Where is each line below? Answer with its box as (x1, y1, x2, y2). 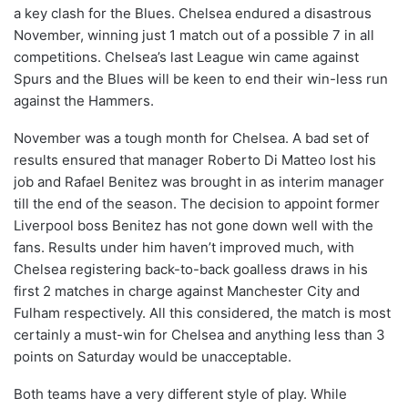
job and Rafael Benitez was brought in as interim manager (14, 173, 384, 191)
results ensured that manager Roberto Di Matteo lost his (14, 151, 376, 169)
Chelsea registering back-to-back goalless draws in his (14, 260, 368, 279)
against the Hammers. (14, 92, 154, 110)
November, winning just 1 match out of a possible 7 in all (14, 26, 374, 45)
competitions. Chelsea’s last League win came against (14, 48, 359, 66)
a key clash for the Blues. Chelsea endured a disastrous (14, 5, 372, 23)
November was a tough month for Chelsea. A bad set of (14, 129, 369, 148)
